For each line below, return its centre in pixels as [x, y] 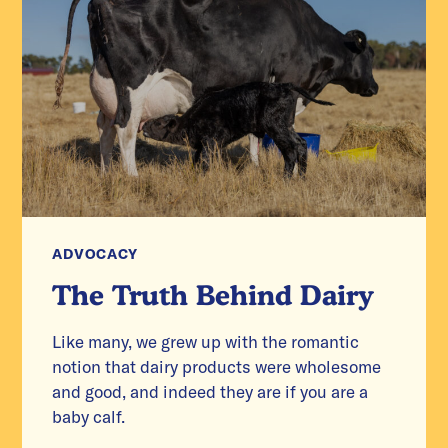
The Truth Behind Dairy [213, 294]
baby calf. [89, 416]
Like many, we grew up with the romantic [206, 341]
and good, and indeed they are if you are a [210, 391]
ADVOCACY [95, 253]
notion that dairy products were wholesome [217, 366]
